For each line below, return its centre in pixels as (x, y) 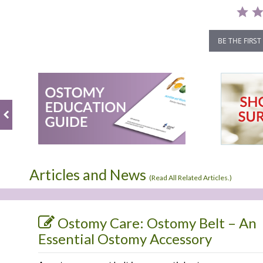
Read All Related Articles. (190, 178)
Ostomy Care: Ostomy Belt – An (157, 223)
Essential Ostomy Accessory (125, 239)
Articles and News (89, 174)
